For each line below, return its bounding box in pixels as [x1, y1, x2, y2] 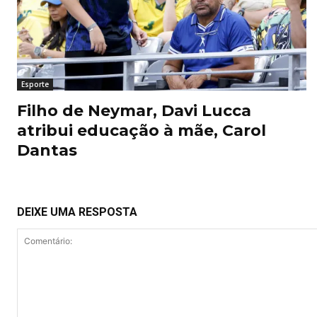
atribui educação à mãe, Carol [17, 121, 266, 141]
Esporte [21, 79, 49, 90]
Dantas [17, 141, 77, 161]
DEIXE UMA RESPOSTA [17, 205, 137, 219]
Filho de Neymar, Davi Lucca [17, 101, 251, 121]
